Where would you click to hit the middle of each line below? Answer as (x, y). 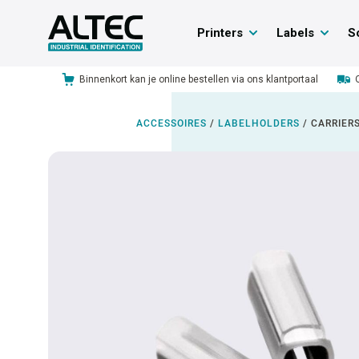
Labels (295, 33)
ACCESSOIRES (171, 123)
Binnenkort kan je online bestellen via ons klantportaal (198, 79)
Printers (220, 33)
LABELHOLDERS (259, 123)
